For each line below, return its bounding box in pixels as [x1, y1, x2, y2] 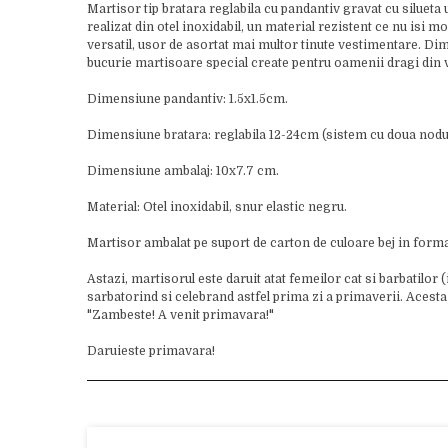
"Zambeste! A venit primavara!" [87, 308, 274, 322]
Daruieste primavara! [87, 344, 215, 358]
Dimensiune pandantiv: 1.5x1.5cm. [87, 92, 288, 106]
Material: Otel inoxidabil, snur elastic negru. [87, 200, 347, 214]
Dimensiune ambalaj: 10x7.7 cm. [87, 164, 279, 178]
